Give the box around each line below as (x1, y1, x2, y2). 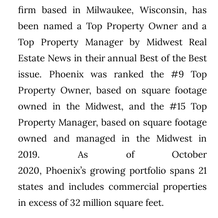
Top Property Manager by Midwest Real (18, 36, 207, 48)
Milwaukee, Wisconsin (86, 3, 184, 16)
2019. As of (18, 148, 172, 160)
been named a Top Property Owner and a (18, 19, 207, 32)
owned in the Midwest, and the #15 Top (18, 100, 207, 112)
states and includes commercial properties (18, 180, 207, 192)
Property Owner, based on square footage (18, 84, 207, 96)
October (172, 148, 207, 160)
